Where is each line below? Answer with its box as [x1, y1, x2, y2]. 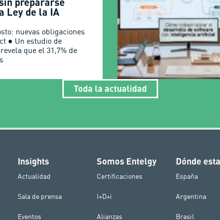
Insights [17, 155, 49, 166]
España [176, 171, 198, 181]
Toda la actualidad [73, 82, 147, 94]
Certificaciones [97, 171, 143, 181]
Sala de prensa [17, 192, 62, 201]
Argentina [176, 192, 207, 201]
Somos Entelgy [97, 155, 157, 166]
